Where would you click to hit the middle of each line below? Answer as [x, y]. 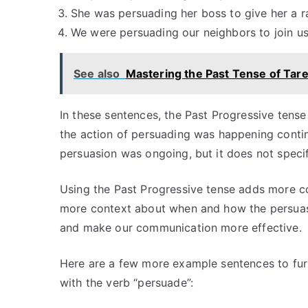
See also [97, 74]
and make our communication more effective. [181, 228]
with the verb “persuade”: [127, 283]
